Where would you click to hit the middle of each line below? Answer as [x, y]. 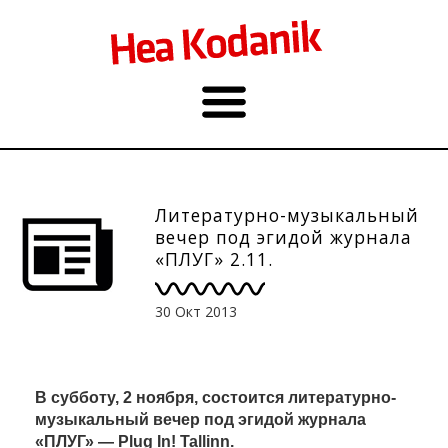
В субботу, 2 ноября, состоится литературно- [215, 397]
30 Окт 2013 [196, 311]
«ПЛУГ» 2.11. [214, 259]
